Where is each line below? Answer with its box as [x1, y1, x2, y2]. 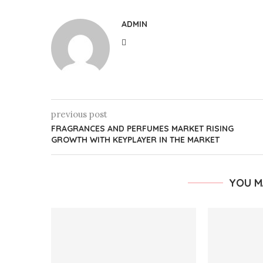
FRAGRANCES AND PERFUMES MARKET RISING [51, 123, 234, 134]
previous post [51, 109, 107, 120]
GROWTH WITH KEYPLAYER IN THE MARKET [51, 134, 220, 145]
